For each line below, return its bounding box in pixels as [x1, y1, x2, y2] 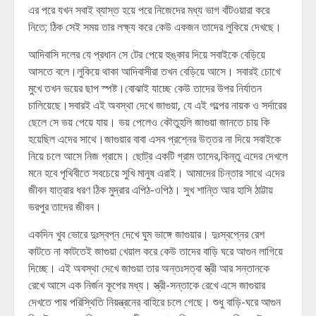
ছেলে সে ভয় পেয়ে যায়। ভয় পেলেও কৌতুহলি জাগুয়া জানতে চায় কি [28, 114, 269, 130]
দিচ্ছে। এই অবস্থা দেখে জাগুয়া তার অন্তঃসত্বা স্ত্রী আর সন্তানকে [28, 260, 269, 276]
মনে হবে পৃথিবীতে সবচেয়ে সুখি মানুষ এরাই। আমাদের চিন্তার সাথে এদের [28, 165, 284, 181]
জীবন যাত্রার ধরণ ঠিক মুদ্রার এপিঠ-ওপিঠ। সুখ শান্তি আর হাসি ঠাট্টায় [28, 182, 273, 197]
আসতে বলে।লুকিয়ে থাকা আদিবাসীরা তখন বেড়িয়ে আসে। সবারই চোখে [28, 63, 280, 79]
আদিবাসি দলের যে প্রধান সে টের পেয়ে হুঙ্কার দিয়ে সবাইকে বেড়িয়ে [28, 47, 265, 62]
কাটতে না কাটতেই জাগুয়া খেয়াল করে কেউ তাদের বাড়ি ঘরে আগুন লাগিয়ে [28, 243, 283, 259]
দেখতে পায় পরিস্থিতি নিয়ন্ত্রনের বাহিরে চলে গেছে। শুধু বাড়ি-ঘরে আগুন [28, 294, 281, 310]
